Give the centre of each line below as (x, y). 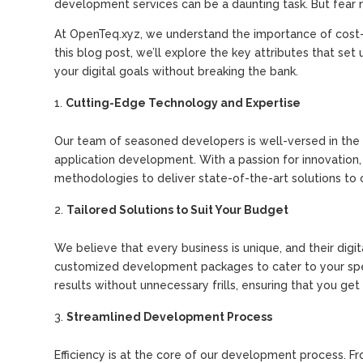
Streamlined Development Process (170, 317)
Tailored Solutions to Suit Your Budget (178, 210)
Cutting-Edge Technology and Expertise (184, 103)
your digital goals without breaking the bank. (177, 71)
